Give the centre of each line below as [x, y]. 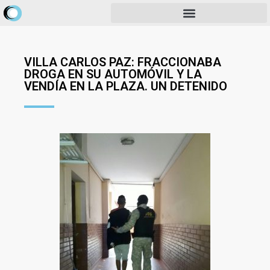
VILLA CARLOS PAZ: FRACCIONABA [123, 62]
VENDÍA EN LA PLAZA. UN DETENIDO [126, 86]
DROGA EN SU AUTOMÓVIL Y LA [113, 74]
